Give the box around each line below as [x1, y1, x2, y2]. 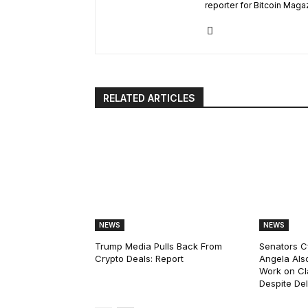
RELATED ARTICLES [103, 92, 195, 104]
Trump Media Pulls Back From [95, 241, 222, 252]
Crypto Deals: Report [95, 253, 184, 265]
